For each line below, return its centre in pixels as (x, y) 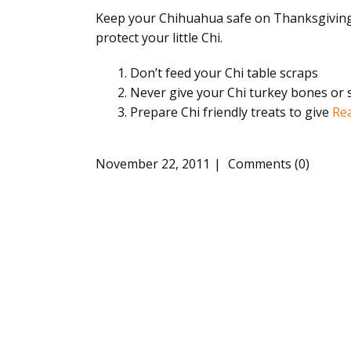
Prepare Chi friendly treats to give (231, 112)
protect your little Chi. (159, 38)
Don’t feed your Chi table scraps (224, 73)
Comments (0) (267, 164)
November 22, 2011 (153, 164)
